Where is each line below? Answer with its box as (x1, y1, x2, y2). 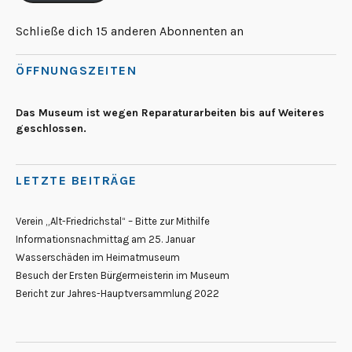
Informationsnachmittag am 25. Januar (16, 233, 195, 245)
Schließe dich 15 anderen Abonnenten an (16, 23, 244, 38)
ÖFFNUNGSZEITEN (16, 62, 137, 78)
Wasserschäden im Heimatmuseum (16, 251, 180, 263)
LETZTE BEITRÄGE (16, 172, 137, 188)
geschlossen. (16, 121, 86, 135)
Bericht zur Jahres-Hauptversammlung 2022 (16, 287, 219, 299)
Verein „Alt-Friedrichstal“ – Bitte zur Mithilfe (16, 214, 210, 227)
